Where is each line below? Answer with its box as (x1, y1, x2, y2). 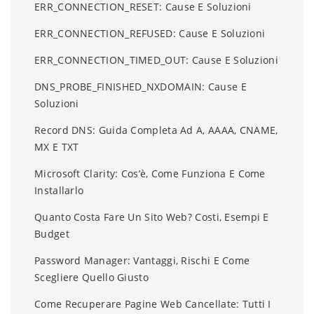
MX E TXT (34, 139, 79, 153)
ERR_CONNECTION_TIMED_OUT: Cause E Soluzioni (34, 53, 278, 67)
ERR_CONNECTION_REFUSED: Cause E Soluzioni (34, 26, 266, 40)
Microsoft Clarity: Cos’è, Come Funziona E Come (34, 166, 266, 180)
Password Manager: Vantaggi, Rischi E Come (34, 253, 250, 267)
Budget (34, 226, 69, 240)
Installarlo (34, 183, 84, 197)
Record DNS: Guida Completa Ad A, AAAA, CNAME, (34, 123, 278, 137)
